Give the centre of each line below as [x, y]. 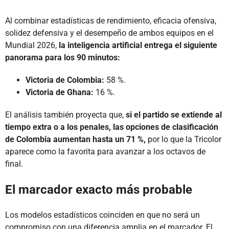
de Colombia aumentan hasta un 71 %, [75, 140]
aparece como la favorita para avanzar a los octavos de [105, 152]
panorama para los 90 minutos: [63, 58]
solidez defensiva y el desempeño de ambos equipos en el [109, 33]
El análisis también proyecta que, [65, 115]
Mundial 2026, [32, 45]
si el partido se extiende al [174, 115]
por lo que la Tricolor [184, 140]
